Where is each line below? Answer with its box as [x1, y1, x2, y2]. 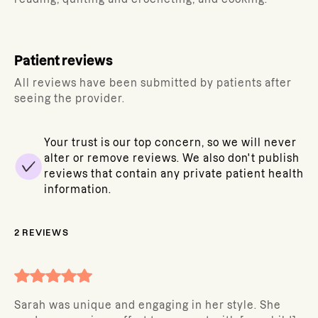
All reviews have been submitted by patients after [14, 77, 292, 89]
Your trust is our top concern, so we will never [44, 137, 297, 148]
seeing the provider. [14, 93, 125, 104]
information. [44, 184, 111, 195]
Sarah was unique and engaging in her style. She [14, 300, 281, 311]
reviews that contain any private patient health [44, 168, 304, 180]
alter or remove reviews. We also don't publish [44, 153, 300, 164]
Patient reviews [14, 54, 113, 67]
